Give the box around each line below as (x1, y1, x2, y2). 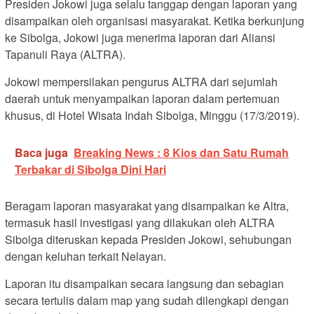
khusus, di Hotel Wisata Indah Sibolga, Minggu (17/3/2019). (5, 107, 299, 123)
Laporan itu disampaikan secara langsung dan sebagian (5, 275, 284, 292)
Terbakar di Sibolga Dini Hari (15, 161, 166, 177)
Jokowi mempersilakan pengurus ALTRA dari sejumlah (5, 73, 278, 90)
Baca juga (15, 144, 68, 161)
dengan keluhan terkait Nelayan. (5, 247, 166, 264)
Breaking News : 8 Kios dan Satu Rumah (74, 144, 289, 161)
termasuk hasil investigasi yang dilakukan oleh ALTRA (5, 214, 275, 231)
